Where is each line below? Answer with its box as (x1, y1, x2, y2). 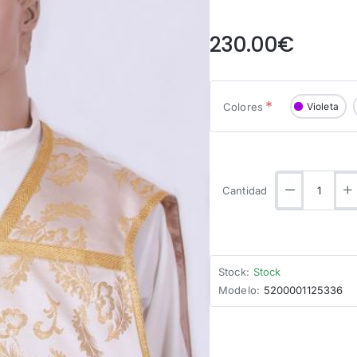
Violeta (307, 100, 339, 112)
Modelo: (218, 284, 260, 297)
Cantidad (222, 184, 267, 198)
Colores (223, 100, 263, 113)
